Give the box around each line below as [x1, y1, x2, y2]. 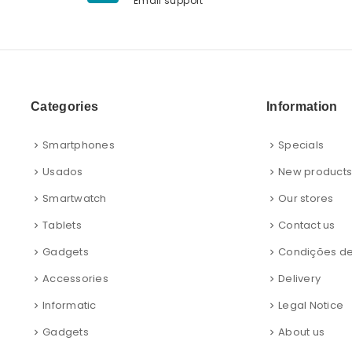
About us [277, 324, 325, 340]
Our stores [277, 191, 334, 207]
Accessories [42, 271, 108, 287]
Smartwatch [42, 191, 107, 207]
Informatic [42, 298, 97, 313]
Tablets [42, 218, 82, 233]
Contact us [277, 218, 335, 233]
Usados [42, 164, 83, 180]
